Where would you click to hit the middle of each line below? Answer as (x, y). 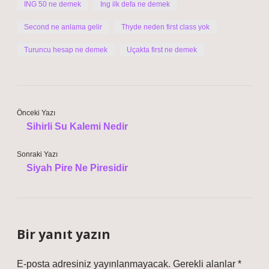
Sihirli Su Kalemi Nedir (77, 126)
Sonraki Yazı (37, 154)
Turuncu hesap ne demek (66, 50)
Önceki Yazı (36, 113)
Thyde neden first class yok (165, 27)
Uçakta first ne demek (162, 50)
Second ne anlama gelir (63, 27)
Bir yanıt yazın (64, 234)
